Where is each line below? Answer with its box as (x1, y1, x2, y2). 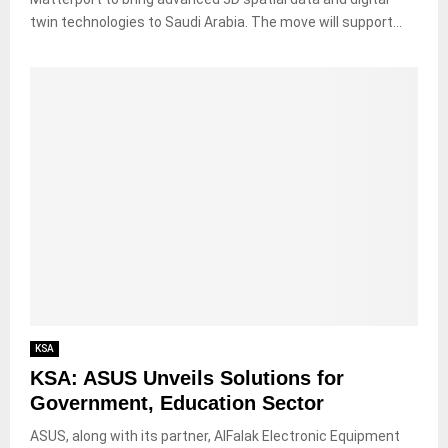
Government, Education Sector (30, 391, 324, 414)
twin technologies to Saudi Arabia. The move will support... (30, 13, 402, 30)
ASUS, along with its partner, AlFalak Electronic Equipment (30, 427, 400, 444)
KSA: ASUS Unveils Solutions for (30, 366, 344, 389)
